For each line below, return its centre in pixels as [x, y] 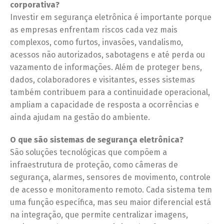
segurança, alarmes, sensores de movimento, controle [110, 177]
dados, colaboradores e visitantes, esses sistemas [102, 80]
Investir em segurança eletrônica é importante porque [111, 17]
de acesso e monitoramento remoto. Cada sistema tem [111, 190]
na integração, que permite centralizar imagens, [99, 215]
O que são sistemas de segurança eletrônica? [97, 140]
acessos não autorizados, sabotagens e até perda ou [107, 55]
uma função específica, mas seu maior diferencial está [110, 202]
